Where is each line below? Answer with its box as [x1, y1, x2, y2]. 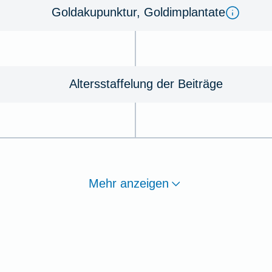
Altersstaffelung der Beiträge [69, 77, 223, 91]
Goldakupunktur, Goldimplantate [52, 5, 226, 19]
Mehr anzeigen [89, 177, 169, 191]
